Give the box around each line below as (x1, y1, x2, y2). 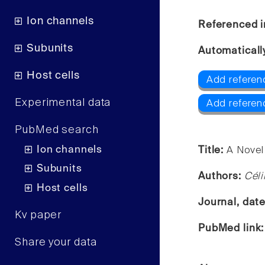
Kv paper (15, 209, 62, 221)
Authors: (198, 171, 244, 182)
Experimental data (15, 98, 111, 109)
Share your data (15, 237, 97, 248)
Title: (198, 145, 227, 156)
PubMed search (15, 125, 99, 136)
